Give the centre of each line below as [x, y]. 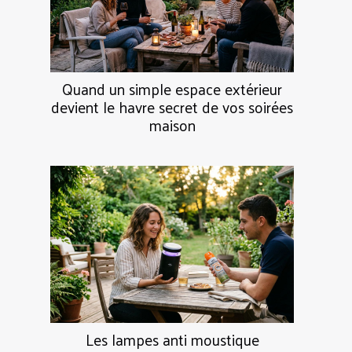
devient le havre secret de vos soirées [172, 106]
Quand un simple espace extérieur [172, 88]
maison [172, 125]
